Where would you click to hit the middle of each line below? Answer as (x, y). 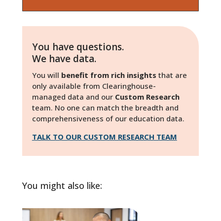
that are (171, 75)
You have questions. (78, 47)
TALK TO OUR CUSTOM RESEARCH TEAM (104, 136)
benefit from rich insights (109, 75)
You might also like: (62, 185)
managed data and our (73, 96)
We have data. (64, 58)
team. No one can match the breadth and (105, 107)
